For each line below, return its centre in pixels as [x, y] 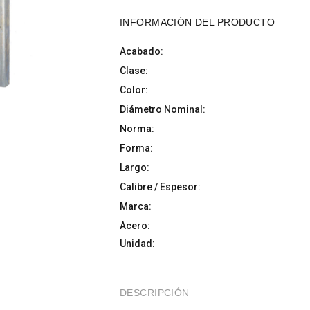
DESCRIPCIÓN [155, 293]
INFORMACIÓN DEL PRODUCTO [198, 22]
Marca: [136, 206]
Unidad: [137, 244]
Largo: [135, 167]
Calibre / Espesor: [160, 187]
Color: [134, 90]
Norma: [137, 129]
